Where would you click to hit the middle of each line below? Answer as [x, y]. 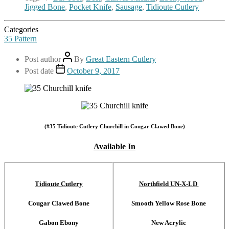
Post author [44, 59]
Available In [114, 147]
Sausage [129, 7]
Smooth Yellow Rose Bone [169, 203]
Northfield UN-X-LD [169, 184]
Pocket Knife [90, 7]
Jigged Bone [45, 7]
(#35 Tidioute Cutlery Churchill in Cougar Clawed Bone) [114, 127]
